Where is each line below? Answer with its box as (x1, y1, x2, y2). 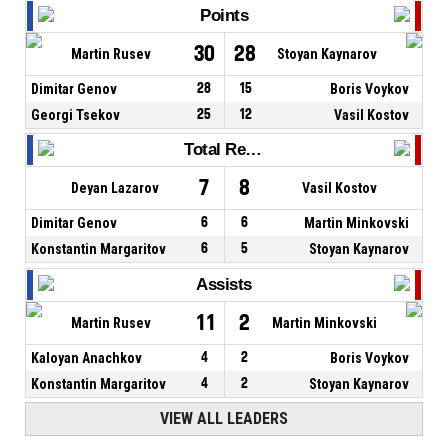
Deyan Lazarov (71, 180, 159, 197)
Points (200, 5, 248, 25)
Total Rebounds (245, 140, 262, 160)
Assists (196, 274, 252, 294)
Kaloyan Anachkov (31, 349, 142, 366)
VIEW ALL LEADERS (160, 409, 288, 429)
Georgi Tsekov (31, 106, 120, 123)
